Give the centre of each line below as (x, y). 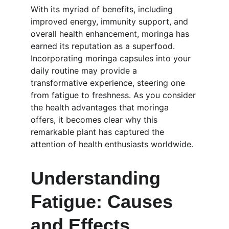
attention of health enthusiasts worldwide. (112, 144)
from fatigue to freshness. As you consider (114, 95)
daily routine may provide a (85, 71)
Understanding (98, 178)
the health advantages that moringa (101, 107)
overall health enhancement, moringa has (111, 34)
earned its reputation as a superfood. (104, 46)
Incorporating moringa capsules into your (112, 58)
